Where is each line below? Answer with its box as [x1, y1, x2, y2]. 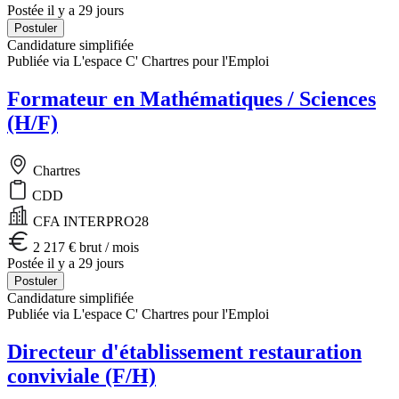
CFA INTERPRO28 [29, 214, 149, 230]
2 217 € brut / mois [29, 240, 139, 256]
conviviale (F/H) [7, 364, 156, 388]
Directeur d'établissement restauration [7, 340, 362, 364]
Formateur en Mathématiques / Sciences [7, 87, 376, 111]
